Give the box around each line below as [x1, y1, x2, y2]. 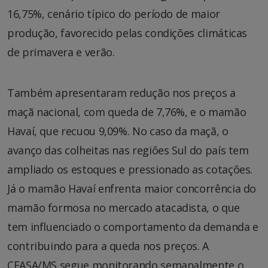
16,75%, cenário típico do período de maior [7, 7, 220, 22]
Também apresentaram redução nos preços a [7, 86, 236, 100]
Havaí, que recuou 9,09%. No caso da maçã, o [7, 124, 229, 139]
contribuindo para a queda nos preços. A [7, 239, 209, 254]
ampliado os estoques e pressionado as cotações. [7, 162, 253, 177]
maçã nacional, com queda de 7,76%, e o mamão [7, 105, 246, 120]
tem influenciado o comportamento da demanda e [7, 220, 258, 234]
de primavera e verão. [7, 45, 115, 60]
